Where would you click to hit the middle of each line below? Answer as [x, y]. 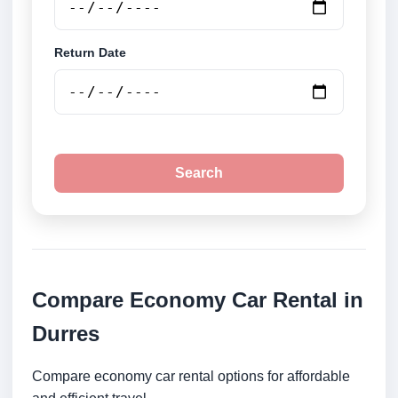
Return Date [90, 53]
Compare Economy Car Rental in [198, 300]
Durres [66, 334]
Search [199, 173]
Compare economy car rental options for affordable [191, 377]
